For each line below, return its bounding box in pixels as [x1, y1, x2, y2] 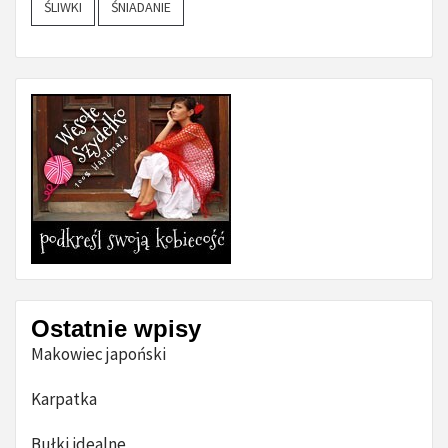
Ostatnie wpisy [31, 315, 201, 342]
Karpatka [31, 388, 97, 410]
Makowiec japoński [31, 343, 166, 365]
